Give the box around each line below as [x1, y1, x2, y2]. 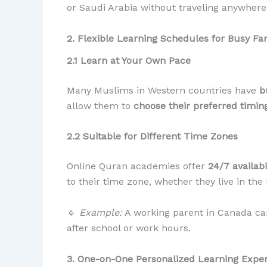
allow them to [67, 100, 133, 111]
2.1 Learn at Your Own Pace [67, 54, 191, 66]
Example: [79, 206, 122, 218]
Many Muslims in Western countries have [67, 84, 259, 96]
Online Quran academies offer [67, 160, 208, 172]
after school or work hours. [67, 222, 191, 234]
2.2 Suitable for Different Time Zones [67, 131, 238, 142]
